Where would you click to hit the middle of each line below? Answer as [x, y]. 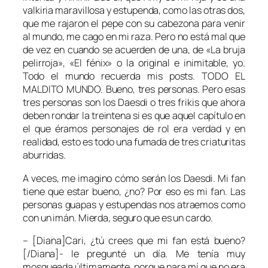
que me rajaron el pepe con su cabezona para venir [134, 24]
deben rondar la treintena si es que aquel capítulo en [134, 116]
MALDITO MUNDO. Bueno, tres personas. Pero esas [134, 89]
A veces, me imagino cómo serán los [103, 178]
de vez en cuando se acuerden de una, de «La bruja [134, 50]
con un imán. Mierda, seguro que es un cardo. [118, 217]
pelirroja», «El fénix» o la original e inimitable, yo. [134, 63]
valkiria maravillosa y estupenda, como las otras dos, [134, 10]
